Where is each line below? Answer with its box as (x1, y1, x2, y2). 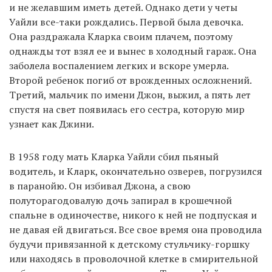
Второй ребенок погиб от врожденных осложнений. (9, 73, 251, 87)
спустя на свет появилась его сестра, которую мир (9, 102, 245, 116)
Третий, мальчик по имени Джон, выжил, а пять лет (9, 87, 251, 101)
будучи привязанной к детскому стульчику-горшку (9, 237, 250, 251)
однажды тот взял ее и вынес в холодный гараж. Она (9, 44, 256, 58)
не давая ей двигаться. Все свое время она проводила (9, 222, 262, 236)
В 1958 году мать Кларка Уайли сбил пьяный (9, 149, 219, 163)
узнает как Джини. (9, 117, 94, 131)
